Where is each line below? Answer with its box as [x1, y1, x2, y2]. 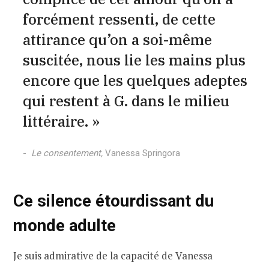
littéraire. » [22, 111, 100, 131]
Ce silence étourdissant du [13, 190, 214, 211]
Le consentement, [31, 147, 105, 159]
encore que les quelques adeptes [22, 70, 247, 90]
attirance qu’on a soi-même [22, 29, 212, 49]
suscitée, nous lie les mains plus [22, 50, 246, 70]
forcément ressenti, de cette [22, 9, 216, 29]
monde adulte [13, 215, 116, 235]
